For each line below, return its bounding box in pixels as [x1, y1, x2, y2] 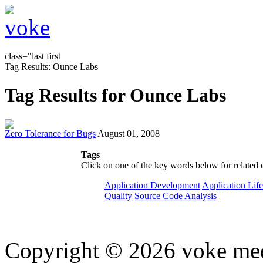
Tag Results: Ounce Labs [5, 62, 98, 72]
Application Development [104, 180, 200, 190]
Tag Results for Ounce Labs [5, 85, 226, 106]
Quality [104, 190, 132, 201]
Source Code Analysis [134, 190, 217, 201]
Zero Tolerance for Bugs [5, 128, 96, 139]
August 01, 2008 [97, 128, 160, 139]
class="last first [5, 51, 60, 61]
